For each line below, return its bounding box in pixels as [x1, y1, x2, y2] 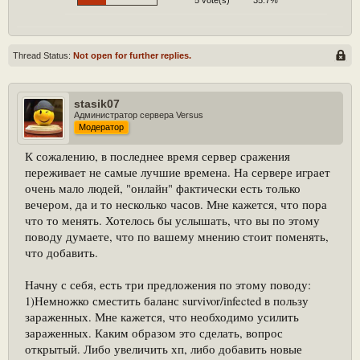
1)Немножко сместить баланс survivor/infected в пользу [25, 293, 309, 309]
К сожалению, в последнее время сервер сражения [25, 149, 290, 164]
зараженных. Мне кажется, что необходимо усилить [25, 309, 299, 325]
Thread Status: [13, 51, 71, 60]
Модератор [79, 122, 124, 132]
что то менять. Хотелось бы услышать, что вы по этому [25, 213, 320, 228]
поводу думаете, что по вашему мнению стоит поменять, [25, 229, 329, 244]
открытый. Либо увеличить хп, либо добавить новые [25, 342, 302, 357]
